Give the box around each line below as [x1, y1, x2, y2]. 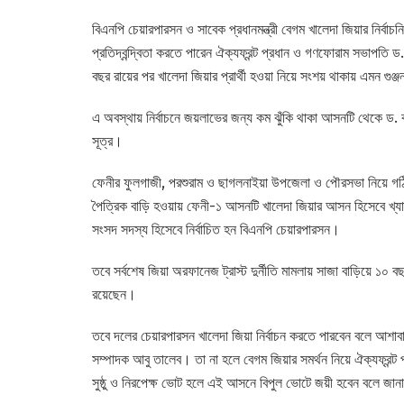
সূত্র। [92, 132, 123, 150]
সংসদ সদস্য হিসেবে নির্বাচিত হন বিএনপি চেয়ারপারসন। [92, 220, 340, 238]
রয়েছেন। [92, 285, 136, 303]
